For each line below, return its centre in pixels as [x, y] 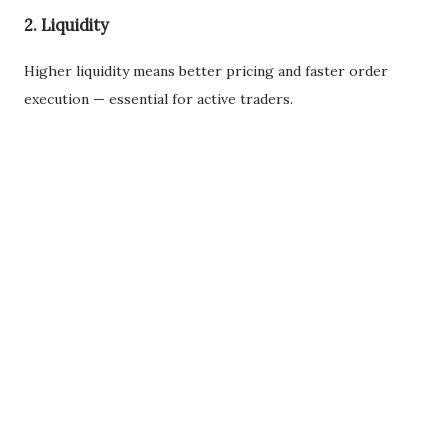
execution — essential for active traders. [158, 98]
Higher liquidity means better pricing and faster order [206, 70]
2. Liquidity [66, 24]
